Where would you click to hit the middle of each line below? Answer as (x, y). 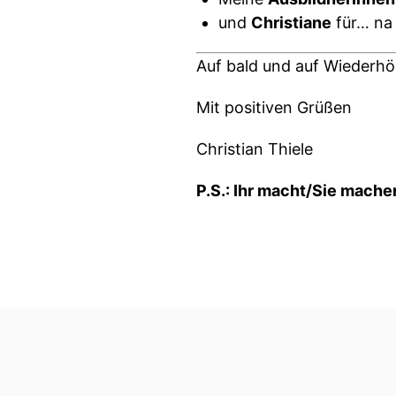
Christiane (291, 23)
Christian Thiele (255, 149)
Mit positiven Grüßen (274, 107)
